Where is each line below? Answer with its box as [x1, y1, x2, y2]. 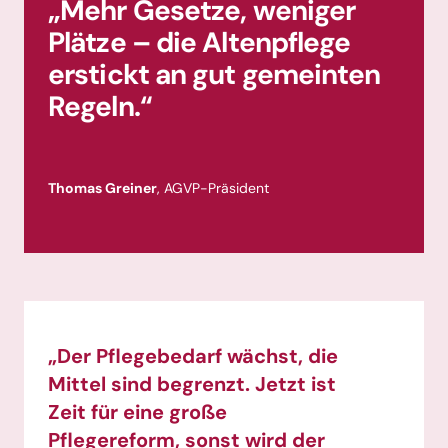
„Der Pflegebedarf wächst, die [48, 343, 338, 370]
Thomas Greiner [48, 178, 157, 197]
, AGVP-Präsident [157, 178, 269, 197]
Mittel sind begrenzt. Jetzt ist [48, 371, 336, 398]
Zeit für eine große [48, 399, 227, 426]
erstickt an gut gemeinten [48, 55, 381, 93]
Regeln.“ [48, 87, 152, 125]
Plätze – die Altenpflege [48, 23, 351, 61]
